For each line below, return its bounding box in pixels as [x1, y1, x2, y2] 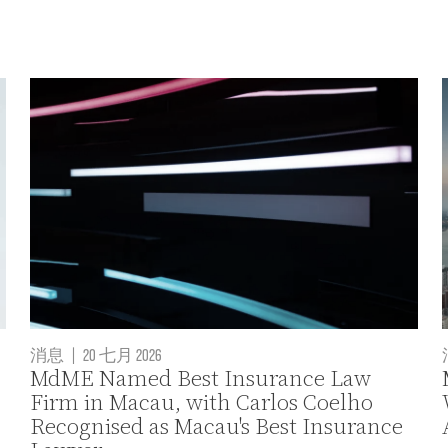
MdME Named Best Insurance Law [30, 363, 372, 395]
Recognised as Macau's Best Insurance [30, 411, 404, 443]
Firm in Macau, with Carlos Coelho [30, 387, 374, 419]
